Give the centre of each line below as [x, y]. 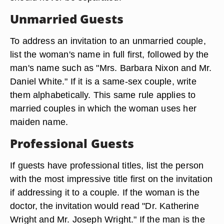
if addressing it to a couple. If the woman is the [105, 192]
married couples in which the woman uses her [103, 108]
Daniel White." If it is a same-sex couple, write [103, 81]
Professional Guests [72, 143]
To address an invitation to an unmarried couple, [108, 41]
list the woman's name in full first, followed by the [109, 54]
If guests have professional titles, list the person [107, 165]
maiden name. [39, 122]
